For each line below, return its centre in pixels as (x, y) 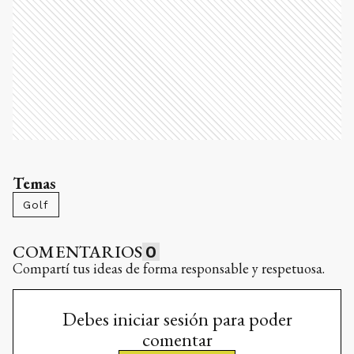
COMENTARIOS (78, 252)
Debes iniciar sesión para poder (177, 319)
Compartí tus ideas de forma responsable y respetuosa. (169, 269)
